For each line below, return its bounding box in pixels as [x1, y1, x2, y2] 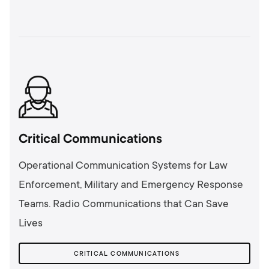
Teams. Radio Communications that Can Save [19, 198, 229, 211]
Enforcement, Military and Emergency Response [19, 179, 243, 192]
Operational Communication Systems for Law [19, 160, 228, 172]
